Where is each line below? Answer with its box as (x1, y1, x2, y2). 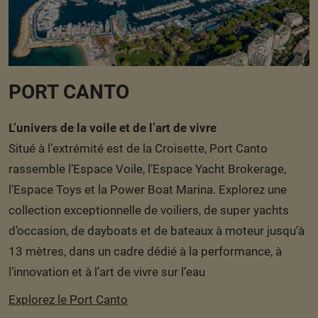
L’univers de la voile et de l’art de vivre (9, 121, 216, 136)
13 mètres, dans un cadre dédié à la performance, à (9, 244, 282, 259)
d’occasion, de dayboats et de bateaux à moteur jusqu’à (9, 224, 305, 238)
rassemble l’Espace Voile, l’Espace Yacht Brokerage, (9, 162, 286, 177)
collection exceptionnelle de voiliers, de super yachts (9, 203, 289, 218)
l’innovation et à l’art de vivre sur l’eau (9, 265, 205, 280)
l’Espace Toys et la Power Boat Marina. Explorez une (9, 182, 287, 197)
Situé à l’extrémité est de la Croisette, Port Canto (9, 141, 268, 156)
